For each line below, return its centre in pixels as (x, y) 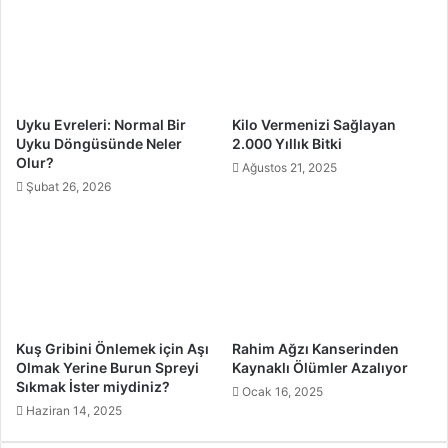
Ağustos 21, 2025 (289, 167)
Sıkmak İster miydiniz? (93, 387)
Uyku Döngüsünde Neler (99, 143)
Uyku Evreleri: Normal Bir (101, 124)
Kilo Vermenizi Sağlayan (314, 124)
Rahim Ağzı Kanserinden (315, 349)
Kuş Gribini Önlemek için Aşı (112, 349)
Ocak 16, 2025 (282, 392)
